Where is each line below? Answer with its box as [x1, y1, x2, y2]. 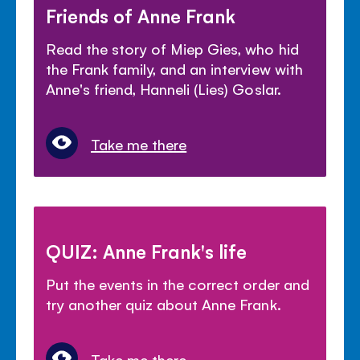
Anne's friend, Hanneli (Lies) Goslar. [46, 78, 281, 98]
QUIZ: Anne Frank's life [46, 238, 247, 263]
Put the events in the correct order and [46, 273, 309, 293]
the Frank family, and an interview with [46, 58, 303, 78]
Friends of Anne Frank [46, 2, 236, 27]
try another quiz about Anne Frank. [46, 293, 281, 313]
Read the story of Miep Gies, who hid [46, 38, 299, 58]
